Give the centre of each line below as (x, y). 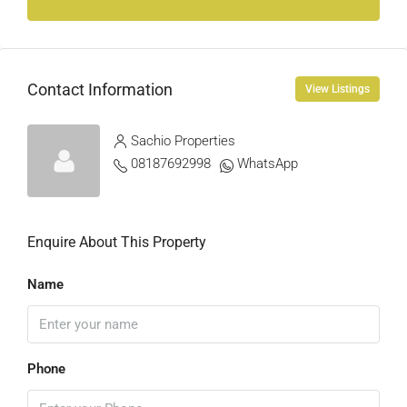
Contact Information (100, 89)
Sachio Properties (183, 141)
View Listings (338, 89)
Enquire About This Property (117, 242)
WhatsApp (268, 164)
